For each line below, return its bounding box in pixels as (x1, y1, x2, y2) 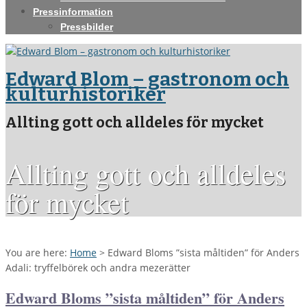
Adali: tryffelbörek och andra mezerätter (5, 260, 191, 274)
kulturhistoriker (5, 82, 166, 106)
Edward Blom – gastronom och (5, 67, 289, 90)
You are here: (5, 245, 67, 259)
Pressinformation (33, 6, 113, 17)
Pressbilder (60, 21, 113, 32)
